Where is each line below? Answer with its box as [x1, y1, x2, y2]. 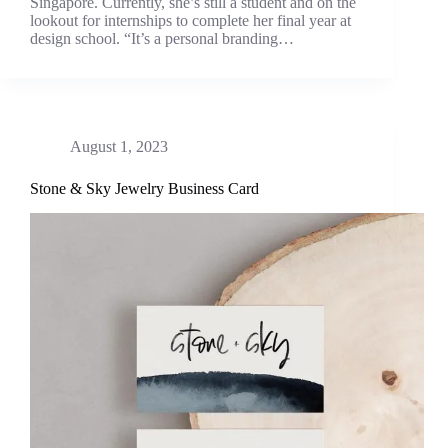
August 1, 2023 [70, 138, 168, 156]
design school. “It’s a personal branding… [30, 30, 294, 48]
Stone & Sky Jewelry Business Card [30, 180, 259, 198]
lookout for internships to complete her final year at [30, 12, 351, 30]
